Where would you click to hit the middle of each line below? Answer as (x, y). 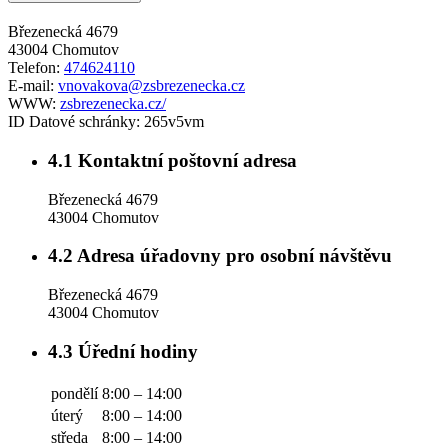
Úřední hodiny (135, 351)
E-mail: (33, 86)
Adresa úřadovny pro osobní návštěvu (232, 256)
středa (69, 437)
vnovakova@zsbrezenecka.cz (151, 86)
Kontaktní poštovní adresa (185, 160)
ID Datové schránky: (76, 122)
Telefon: (36, 68)
